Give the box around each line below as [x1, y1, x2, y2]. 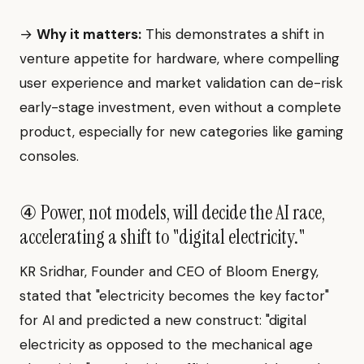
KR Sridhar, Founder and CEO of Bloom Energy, [19, 262, 318, 281]
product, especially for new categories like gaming [19, 123, 344, 141]
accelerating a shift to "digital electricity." [19, 224, 305, 250]
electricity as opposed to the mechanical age [19, 336, 313, 354]
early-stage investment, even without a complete [19, 98, 341, 117]
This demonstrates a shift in [141, 25, 324, 44]
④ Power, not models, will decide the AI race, [19, 200, 325, 226]
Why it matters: [37, 25, 141, 44]
